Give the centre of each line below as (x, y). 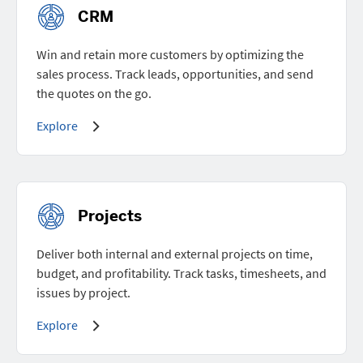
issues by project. (83, 292)
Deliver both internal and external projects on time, (175, 253)
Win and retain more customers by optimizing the (170, 54)
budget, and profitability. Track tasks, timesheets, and (181, 273)
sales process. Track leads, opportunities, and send (175, 73)
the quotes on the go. (94, 93)
